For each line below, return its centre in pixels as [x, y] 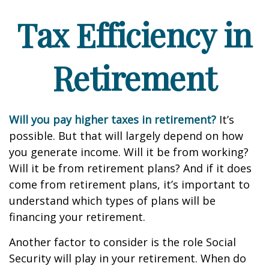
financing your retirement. [77, 217]
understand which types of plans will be [112, 201]
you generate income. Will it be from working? [129, 152]
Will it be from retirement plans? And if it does [130, 168]
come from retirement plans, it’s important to [129, 184]
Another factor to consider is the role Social [122, 242]
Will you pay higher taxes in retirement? [113, 119]
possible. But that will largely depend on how [126, 136]
